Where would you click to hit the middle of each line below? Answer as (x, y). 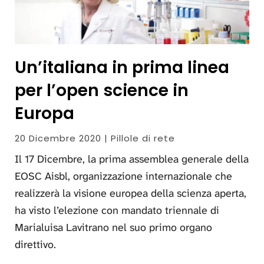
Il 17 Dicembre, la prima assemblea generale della (132, 159)
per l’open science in (102, 90)
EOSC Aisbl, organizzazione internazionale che (123, 176)
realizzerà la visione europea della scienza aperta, (131, 193)
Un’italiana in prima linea (122, 67)
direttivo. (35, 244)
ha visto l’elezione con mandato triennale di (117, 210)
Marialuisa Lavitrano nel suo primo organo (113, 227)
